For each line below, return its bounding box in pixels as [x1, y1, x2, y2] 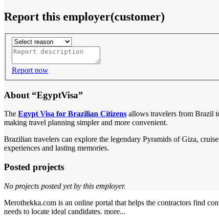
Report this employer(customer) [4, 10, 165, 23]
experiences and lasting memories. [4, 144, 109, 153]
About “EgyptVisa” [4, 89, 83, 100]
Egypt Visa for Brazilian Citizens [18, 109, 127, 118]
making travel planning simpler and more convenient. [4, 118, 168, 127]
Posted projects [4, 162, 64, 173]
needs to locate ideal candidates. [4, 207, 104, 216]
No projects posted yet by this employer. [4, 181, 126, 190]
